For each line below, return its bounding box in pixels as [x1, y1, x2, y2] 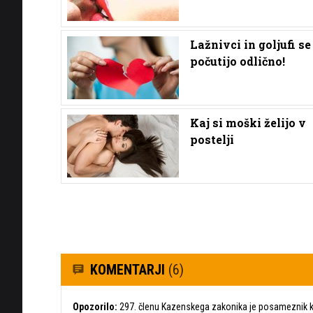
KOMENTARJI [90, 261, 168, 278]
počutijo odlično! [190, 53, 285, 68]
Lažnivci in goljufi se [190, 36, 311, 52]
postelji [190, 131, 234, 147]
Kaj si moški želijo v [190, 115, 306, 130]
